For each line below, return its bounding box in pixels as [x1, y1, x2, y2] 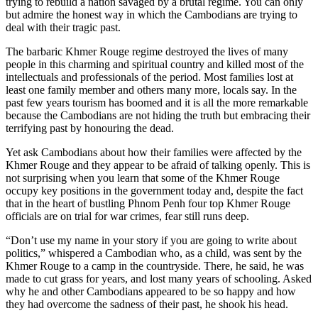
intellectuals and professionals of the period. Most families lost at [6, 70, 293, 83]
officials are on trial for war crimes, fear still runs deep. [6, 209, 249, 222]
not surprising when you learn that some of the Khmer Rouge [6, 171, 280, 184]
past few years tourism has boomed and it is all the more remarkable [6, 96, 308, 109]
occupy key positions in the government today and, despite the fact [6, 184, 303, 197]
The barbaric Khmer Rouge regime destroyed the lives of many [6, 45, 288, 57]
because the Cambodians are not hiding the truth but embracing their [6, 109, 310, 121]
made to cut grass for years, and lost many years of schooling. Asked [6, 272, 312, 285]
